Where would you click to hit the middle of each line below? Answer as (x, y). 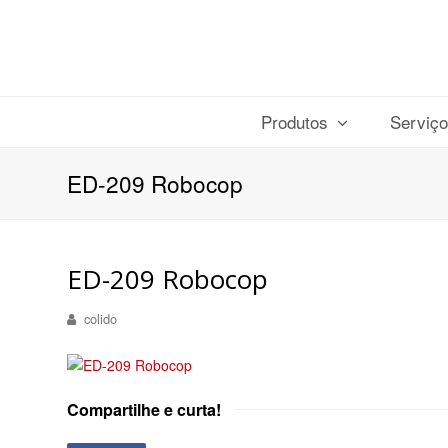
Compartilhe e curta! (144, 409)
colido (101, 318)
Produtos (297, 121)
